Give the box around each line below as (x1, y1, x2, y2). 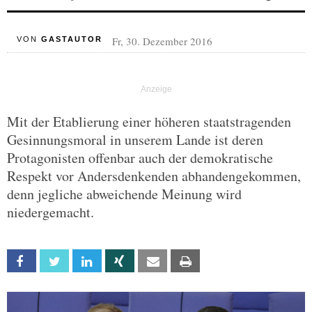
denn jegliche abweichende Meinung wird (7, 185, 242, 203)
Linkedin (100, 256, 132, 267)
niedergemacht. (7, 203, 94, 221)
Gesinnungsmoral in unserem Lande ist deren (7, 130, 263, 149)
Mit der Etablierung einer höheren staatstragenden (7, 112, 291, 131)
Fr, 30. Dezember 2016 (111, 34, 212, 48)
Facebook (35, 256, 76, 267)
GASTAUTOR (40, 35, 102, 43)
